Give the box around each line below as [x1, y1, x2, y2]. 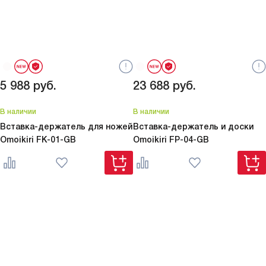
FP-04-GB [169, 135, 209, 145]
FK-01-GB [36, 135, 76, 145]
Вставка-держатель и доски [133, 122, 254, 132]
